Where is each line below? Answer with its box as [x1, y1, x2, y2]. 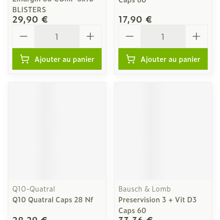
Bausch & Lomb [118, 183, 171, 193]
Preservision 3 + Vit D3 [118, 194, 197, 204]
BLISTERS [12, 4, 46, 14]
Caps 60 [118, 205, 146, 215]
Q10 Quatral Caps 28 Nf [12, 194, 93, 204]
